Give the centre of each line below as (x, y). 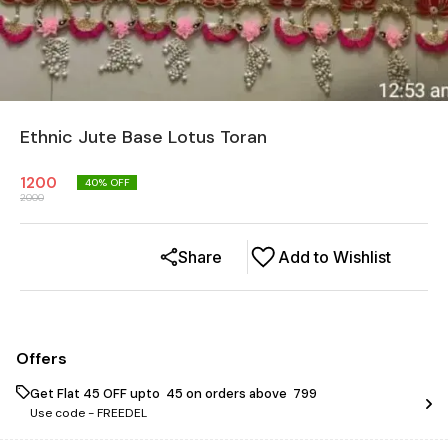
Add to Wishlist (334, 257)
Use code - (63, 413)
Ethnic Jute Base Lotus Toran (143, 137)
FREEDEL (122, 413)
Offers (41, 358)
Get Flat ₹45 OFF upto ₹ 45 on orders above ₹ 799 (173, 393)
